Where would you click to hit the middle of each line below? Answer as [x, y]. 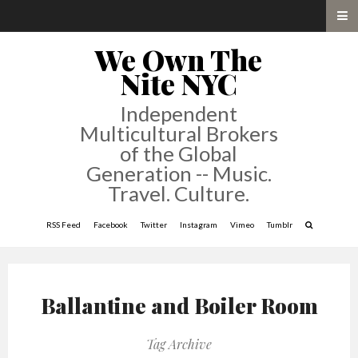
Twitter [153, 225]
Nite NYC [179, 84]
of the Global [179, 153]
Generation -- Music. [179, 173]
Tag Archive [179, 344]
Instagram [198, 225]
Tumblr [279, 225]
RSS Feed [63, 225]
